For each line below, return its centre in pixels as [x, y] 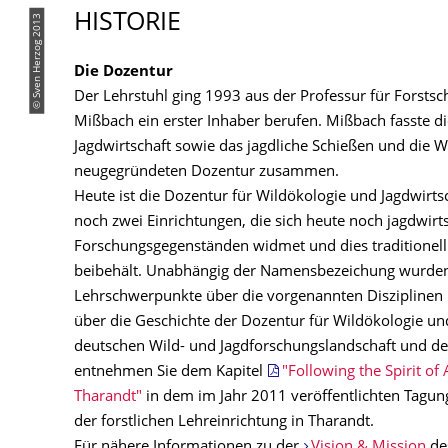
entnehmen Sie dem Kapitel [170, 372]
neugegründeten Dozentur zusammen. [206, 172]
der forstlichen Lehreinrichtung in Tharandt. [224, 422]
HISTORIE [127, 24]
